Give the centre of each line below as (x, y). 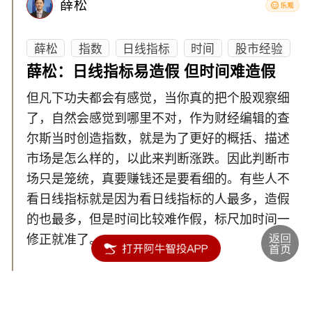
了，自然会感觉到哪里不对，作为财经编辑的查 (158, 119)
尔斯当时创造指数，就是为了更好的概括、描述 (158, 139)
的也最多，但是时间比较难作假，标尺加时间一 (158, 220)
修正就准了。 (64, 240)
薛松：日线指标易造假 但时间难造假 (151, 71)
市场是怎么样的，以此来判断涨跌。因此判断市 (158, 159)
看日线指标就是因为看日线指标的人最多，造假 (158, 200)
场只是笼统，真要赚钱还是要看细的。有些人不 (158, 179)
